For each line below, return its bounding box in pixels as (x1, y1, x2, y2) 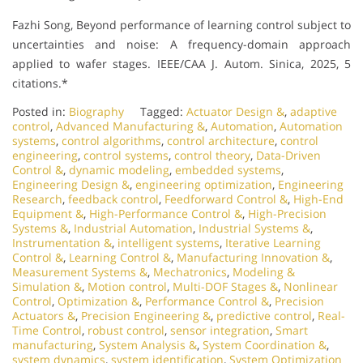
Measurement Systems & (12, 263, 147, 280)
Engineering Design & (12, 176, 130, 192)
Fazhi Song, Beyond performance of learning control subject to (12, 16, 351, 32)
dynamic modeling (69, 161, 169, 177)
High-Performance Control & (89, 205, 242, 221)
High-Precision (248, 205, 327, 221)
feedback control (68, 190, 159, 207)
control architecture (167, 132, 275, 148)
